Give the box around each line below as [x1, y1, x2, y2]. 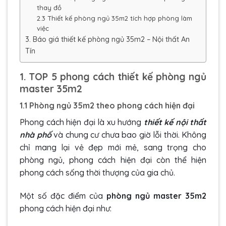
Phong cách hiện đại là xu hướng [20, 117, 144, 128]
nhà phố [20, 130, 51, 140]
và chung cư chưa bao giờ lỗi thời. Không [51, 130, 206, 140]
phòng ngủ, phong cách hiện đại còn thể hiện [20, 155, 206, 165]
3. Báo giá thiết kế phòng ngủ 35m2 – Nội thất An [25, 34, 190, 44]
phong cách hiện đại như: [20, 203, 114, 214]
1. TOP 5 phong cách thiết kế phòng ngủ [20, 70, 206, 83]
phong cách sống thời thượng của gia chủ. [20, 167, 177, 178]
